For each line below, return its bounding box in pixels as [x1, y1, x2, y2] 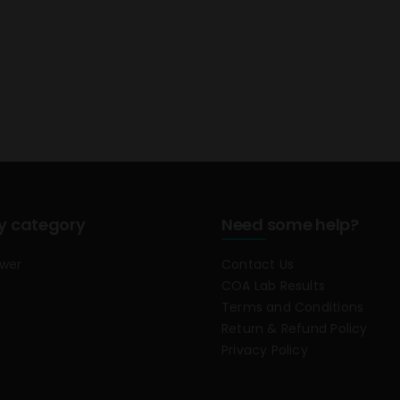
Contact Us [221, 255, 295, 274]
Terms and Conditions [221, 298, 364, 317]
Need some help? [221, 213, 359, 237]
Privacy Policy [221, 341, 308, 360]
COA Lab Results [221, 277, 326, 296]
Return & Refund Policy [221, 320, 368, 338]
